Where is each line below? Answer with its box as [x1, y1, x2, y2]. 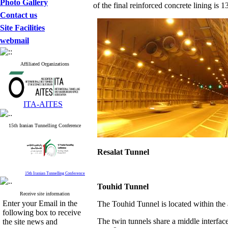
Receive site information [19, 191, 70, 196]
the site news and [3, 217, 58, 226]
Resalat [97, 148, 125, 156]
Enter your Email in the [3, 199, 77, 208]
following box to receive [3, 208, 81, 217]
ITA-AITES [23, 100, 63, 108]
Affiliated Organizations [20, 61, 69, 67]
